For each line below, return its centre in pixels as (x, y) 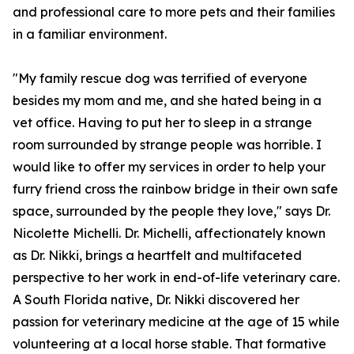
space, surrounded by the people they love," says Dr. (171, 211)
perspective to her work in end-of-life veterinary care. (176, 278)
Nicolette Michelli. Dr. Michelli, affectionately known (169, 233)
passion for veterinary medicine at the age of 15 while (176, 322)
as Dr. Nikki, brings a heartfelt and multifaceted (157, 256)
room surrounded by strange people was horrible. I (167, 145)
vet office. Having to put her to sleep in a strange (162, 123)
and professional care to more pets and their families (174, 12)
